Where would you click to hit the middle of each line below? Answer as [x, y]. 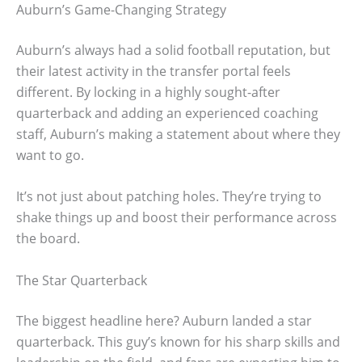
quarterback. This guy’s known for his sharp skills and [178, 341]
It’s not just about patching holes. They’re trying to [169, 197]
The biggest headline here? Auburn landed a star [164, 320]
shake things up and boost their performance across [177, 218]
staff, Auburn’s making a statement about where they [178, 134]
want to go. [50, 155]
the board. [48, 239]
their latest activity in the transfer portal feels [154, 71]
